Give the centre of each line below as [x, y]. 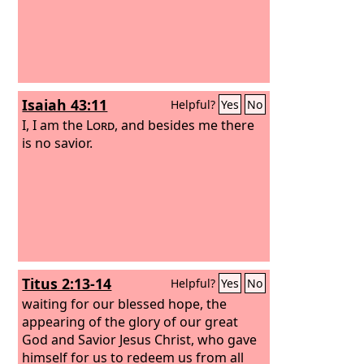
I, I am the [54, 125]
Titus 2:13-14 [67, 284]
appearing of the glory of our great [130, 321]
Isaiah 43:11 [65, 105]
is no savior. [58, 143]
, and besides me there [185, 125]
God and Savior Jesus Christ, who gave [140, 339]
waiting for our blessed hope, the [125, 303]
